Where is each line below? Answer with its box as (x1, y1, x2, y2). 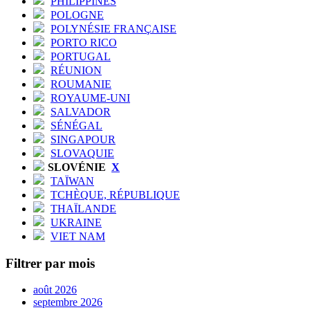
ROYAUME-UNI (51, 91, 130, 104)
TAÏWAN (51, 174, 94, 187)
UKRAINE (51, 216, 102, 228)
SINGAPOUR (51, 133, 116, 145)
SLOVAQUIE (51, 147, 114, 159)
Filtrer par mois (6, 255, 95, 271)
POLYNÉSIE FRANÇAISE (51, 22, 176, 35)
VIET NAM (51, 230, 105, 242)
